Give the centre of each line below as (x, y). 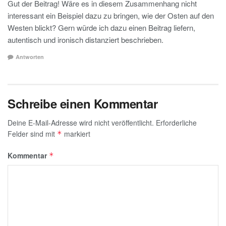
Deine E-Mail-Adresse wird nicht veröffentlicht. (81, 122)
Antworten (30, 56)
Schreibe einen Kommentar (83, 103)
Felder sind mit (32, 133)
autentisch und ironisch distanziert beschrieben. (86, 40)
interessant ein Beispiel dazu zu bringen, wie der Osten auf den (111, 16)
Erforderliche (176, 122)
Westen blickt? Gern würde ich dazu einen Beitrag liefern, (101, 28)
